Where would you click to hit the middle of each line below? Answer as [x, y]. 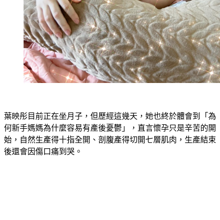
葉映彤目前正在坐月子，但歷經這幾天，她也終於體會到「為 [110, 105]
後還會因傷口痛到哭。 [43, 140]
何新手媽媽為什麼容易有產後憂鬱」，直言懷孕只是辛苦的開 [110, 116]
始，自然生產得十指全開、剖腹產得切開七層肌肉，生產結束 [110, 128]
